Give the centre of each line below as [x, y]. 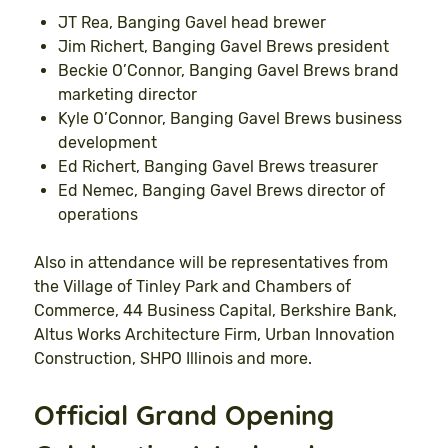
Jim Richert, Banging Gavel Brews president [223, 46]
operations [98, 214]
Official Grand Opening [184, 414]
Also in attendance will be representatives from [211, 262]
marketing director [127, 94]
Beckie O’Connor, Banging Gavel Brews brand [228, 70]
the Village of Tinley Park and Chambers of [192, 286]
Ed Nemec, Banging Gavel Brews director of [221, 190]
